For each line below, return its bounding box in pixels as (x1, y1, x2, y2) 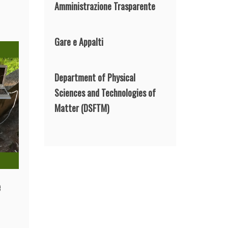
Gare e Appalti (54, 35, 104, 48)
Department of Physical (54, 70, 136, 84)
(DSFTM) (79, 101, 110, 115)
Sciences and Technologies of (54, 85, 156, 99)
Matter (54, 101, 79, 115)
